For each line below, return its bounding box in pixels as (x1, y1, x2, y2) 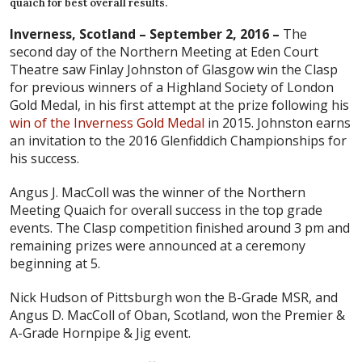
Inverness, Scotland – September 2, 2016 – (10, 25, 280, 44)
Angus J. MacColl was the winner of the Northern (10, 183, 305, 202)
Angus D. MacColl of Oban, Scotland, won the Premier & (10, 306, 345, 325)
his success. (10, 149, 79, 168)
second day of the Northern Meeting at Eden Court (10, 43, 318, 61)
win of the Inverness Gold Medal (10, 114, 204, 133)
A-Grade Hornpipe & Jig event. (10, 324, 191, 343)
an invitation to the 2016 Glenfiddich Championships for (10, 132, 347, 150)
